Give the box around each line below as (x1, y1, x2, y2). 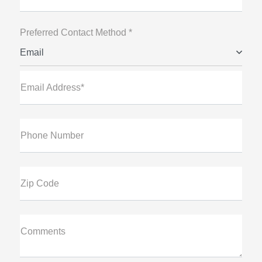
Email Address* (20, 82, 84, 93)
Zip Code (20, 178, 59, 189)
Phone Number (20, 130, 84, 141)
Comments (20, 226, 65, 237)
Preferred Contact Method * (19, 27, 132, 38)
